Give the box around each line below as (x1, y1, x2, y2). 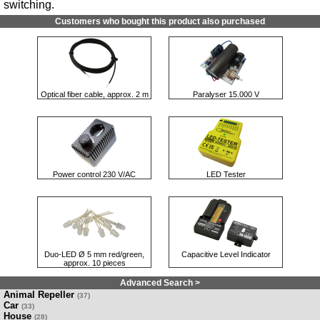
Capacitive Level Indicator (181, 249, 271, 259)
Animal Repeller (4, 289, 74, 300)
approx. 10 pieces (63, 258, 126, 267)
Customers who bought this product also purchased (55, 16, 265, 26)
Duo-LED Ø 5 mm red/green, (44, 249, 144, 259)
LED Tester (206, 169, 246, 179)
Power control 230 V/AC (53, 169, 136, 179)
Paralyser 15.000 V (192, 89, 259, 99)
